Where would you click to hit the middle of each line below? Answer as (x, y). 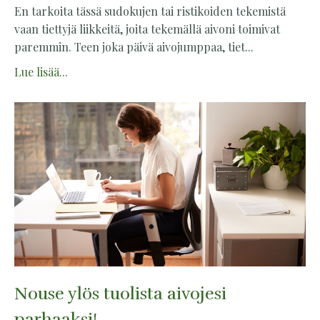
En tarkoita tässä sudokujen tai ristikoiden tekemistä (150, 11)
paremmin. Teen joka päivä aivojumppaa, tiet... (134, 47)
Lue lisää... (41, 72)
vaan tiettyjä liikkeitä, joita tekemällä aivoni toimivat (147, 29)
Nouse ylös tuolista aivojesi (120, 293)
